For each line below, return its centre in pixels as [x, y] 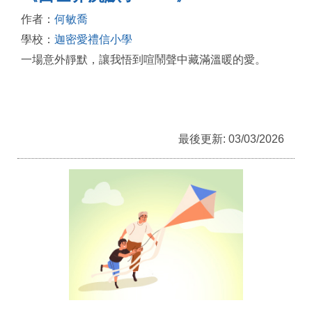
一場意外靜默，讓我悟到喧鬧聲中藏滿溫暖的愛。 [143, 60]
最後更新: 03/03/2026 [231, 139]
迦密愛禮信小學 [93, 40]
